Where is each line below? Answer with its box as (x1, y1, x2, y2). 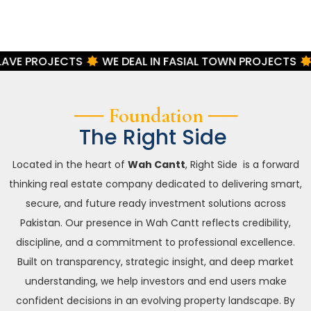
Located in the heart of (12, 158, 128, 172)
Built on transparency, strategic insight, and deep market (17, 255, 294, 269)
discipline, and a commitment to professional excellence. (16, 235, 295, 250)
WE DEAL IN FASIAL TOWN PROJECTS (31, 53, 226, 69)
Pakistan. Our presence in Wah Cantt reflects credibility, (20, 216, 291, 230)
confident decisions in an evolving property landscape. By (16, 294, 295, 308)
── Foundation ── (74, 103, 237, 129)
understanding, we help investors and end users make (24, 274, 287, 289)
